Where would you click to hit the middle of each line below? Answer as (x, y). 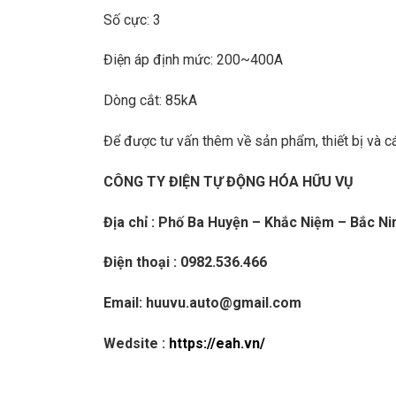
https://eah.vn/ (217, 343)
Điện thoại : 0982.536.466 (185, 263)
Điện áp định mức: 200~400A (193, 60)
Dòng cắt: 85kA (150, 101)
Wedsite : (136, 343)
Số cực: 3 (132, 19)
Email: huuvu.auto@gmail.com (202, 303)
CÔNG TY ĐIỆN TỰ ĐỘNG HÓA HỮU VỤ (228, 181)
